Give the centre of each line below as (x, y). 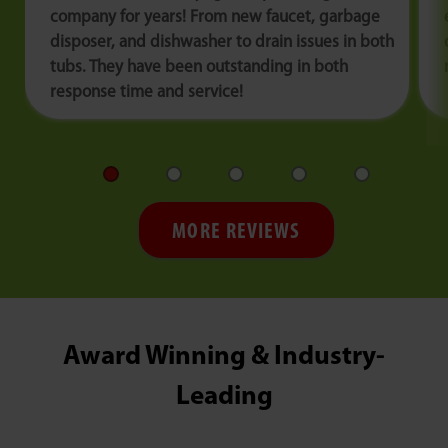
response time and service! (146, 93)
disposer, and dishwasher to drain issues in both (222, 43)
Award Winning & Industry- (224, 358)
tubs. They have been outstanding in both (199, 68)
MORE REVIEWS (236, 233)
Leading (224, 398)
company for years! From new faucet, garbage (215, 18)
